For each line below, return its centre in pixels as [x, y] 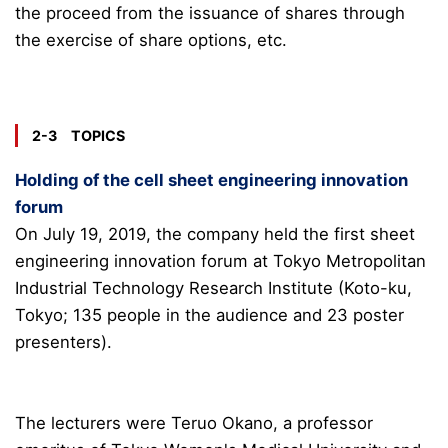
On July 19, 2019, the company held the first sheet [215, 233]
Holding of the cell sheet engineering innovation [211, 179]
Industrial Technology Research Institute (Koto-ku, [213, 287]
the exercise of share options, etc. [151, 39]
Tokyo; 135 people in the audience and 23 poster [209, 314]
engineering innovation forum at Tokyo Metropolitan [220, 260]
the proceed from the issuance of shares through [210, 12]
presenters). [63, 341]
